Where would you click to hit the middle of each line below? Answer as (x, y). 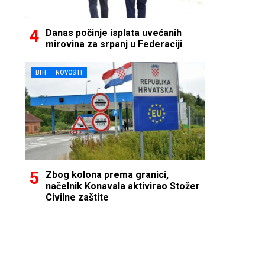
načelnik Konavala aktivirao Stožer (123, 186)
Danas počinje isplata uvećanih (114, 33)
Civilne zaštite (77, 197)
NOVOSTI (69, 72)
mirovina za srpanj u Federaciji (114, 44)
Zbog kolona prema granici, (107, 174)
